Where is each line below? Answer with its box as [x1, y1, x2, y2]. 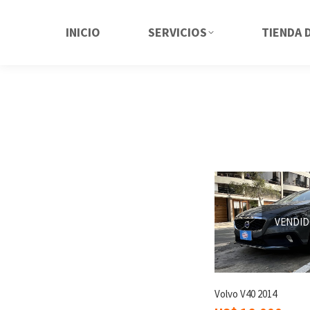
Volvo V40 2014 [215, 287, 277, 301]
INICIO [66, 24, 101, 40]
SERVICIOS [148, 24, 208, 40]
